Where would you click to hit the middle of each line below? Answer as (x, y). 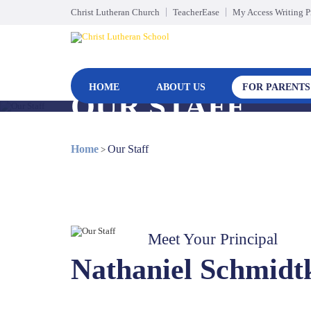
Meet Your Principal (213, 239)
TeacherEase (196, 12)
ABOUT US (181, 87)
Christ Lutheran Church (115, 12)
